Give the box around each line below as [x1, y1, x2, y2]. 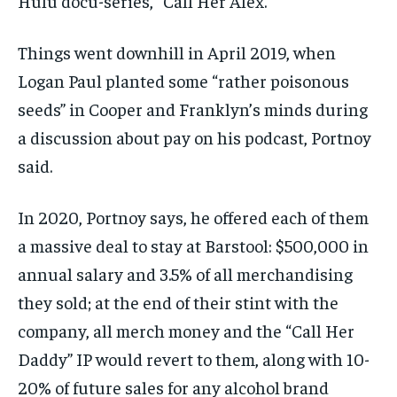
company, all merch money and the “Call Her [18, 319, 354, 342]
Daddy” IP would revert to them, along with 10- [18, 347, 370, 370]
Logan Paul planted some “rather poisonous [18, 69, 349, 92]
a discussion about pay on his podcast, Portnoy [18, 126, 371, 149]
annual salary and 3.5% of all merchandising [18, 262, 353, 285]
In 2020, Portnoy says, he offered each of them [18, 206, 369, 229]
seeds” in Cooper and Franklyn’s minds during [18, 97, 368, 121]
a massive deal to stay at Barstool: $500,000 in [18, 234, 369, 257]
